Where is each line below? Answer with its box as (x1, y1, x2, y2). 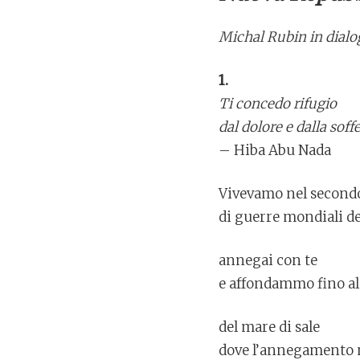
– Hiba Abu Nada (219, 141, 331, 160)
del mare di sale (219, 318, 320, 337)
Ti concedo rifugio (219, 95, 337, 113)
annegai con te (219, 252, 317, 270)
